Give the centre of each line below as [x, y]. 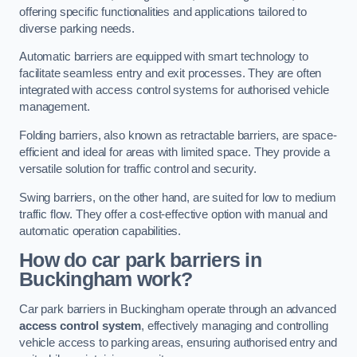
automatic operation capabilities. [100, 231]
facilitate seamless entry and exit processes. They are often [171, 74]
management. [55, 107]
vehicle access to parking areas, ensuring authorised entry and [178, 342]
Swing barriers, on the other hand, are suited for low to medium [178, 197]
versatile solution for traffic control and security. [138, 169]
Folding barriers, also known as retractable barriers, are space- [178, 135]
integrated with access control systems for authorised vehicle [175, 90]
